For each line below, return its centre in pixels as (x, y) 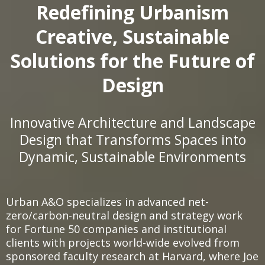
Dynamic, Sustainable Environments (132, 157)
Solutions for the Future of (132, 61)
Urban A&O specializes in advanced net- (107, 202)
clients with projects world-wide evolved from (123, 243)
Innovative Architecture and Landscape (132, 123)
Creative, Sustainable (132, 37)
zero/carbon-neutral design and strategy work (124, 216)
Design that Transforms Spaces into (132, 140)
